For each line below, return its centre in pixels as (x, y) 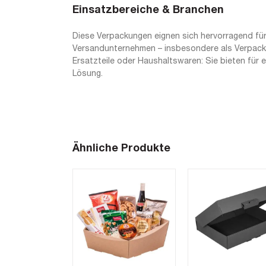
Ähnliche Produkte (121, 149)
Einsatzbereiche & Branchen (148, 10)
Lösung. (88, 74)
